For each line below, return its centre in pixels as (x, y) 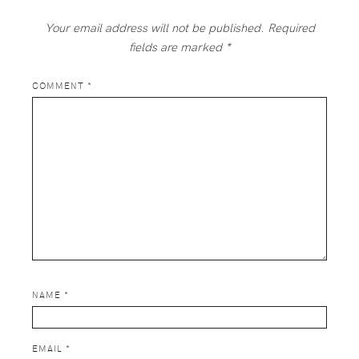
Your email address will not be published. (154, 28)
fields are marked (177, 47)
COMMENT (60, 86)
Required (291, 28)
